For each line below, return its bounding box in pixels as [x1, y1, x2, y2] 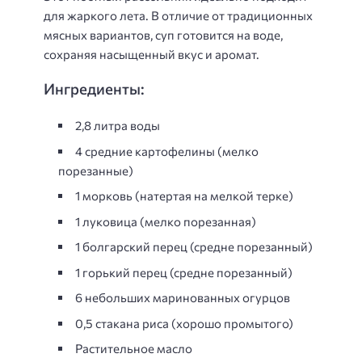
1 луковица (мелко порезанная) [75, 213, 256, 229]
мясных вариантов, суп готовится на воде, [44, 27, 283, 42]
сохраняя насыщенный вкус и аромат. [44, 46, 259, 61]
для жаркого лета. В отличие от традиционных [44, 7, 313, 23]
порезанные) [58, 162, 133, 178]
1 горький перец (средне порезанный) [75, 264, 293, 280]
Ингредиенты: [44, 79, 145, 98]
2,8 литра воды [75, 118, 160, 133]
